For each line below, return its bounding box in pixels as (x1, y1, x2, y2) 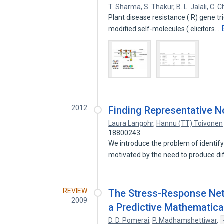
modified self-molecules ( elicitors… (108, 25, 221, 33)
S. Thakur (144, 3, 174, 11)
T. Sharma (108, 3, 141, 11)
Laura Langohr (108, 119, 154, 127)
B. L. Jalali (176, 3, 207, 11)
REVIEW (63, 187, 88, 195)
